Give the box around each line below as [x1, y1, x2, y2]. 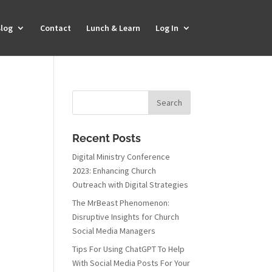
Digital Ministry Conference [72, 151, 171, 162]
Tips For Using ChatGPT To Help [72, 243, 185, 254]
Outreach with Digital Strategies [72, 179, 189, 190]
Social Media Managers [72, 225, 156, 236]
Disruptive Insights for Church [72, 211, 180, 222]
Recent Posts [72, 132, 141, 144]
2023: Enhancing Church [72, 165, 157, 176]
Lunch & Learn [86, 22, 140, 33]
